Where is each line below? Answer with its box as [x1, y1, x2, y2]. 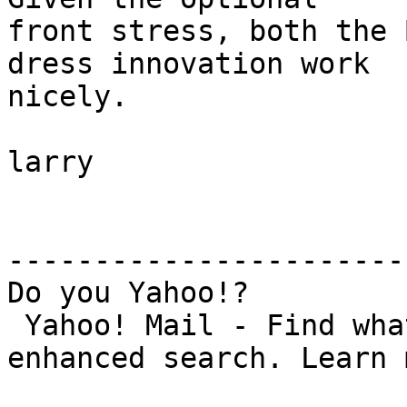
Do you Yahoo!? [7, 276, 249, 310]
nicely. [7, 80, 128, 114]
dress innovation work [7, 47, 370, 81]
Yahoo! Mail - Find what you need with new [7, 309, 25, 342]
